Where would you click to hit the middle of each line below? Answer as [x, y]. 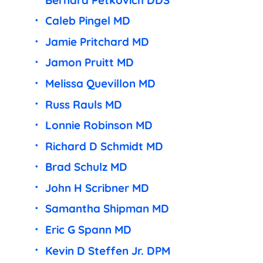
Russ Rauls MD [83, 104]
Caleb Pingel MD [87, 21]
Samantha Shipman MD [107, 209]
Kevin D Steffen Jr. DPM [107, 250]
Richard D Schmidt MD [104, 146]
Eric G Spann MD [88, 229]
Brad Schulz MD [86, 167]
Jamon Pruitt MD [89, 63]
